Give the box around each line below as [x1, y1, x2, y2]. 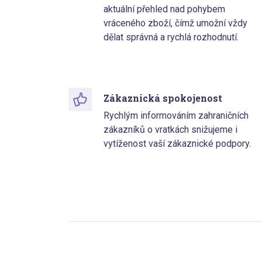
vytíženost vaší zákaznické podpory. [104, 138, 251, 150]
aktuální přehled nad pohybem [104, 4, 225, 15]
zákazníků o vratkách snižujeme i [104, 124, 237, 136]
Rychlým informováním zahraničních [104, 110, 249, 122]
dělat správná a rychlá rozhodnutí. [104, 32, 239, 43]
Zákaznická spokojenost [104, 92, 222, 105]
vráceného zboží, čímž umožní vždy [104, 18, 247, 29]
